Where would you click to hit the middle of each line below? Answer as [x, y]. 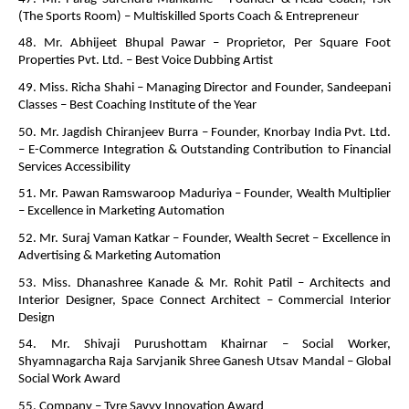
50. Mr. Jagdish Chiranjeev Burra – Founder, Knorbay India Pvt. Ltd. [204, 132]
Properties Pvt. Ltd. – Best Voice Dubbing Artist [147, 61]
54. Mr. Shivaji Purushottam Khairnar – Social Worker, [204, 345]
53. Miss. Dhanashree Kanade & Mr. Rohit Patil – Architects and [204, 283]
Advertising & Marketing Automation [120, 256]
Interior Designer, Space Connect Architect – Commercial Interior [204, 300]
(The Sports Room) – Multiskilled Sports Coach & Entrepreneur [190, 16]
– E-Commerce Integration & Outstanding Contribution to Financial [204, 150]
